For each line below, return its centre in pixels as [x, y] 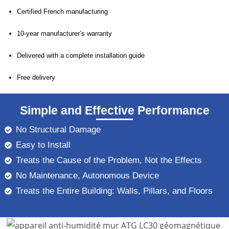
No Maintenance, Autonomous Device [88, 176]
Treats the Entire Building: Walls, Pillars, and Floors [114, 191]
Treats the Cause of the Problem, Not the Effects [109, 161]
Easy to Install [43, 145]
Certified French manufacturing [63, 11]
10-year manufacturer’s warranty [65, 33]
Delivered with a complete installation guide [81, 55]
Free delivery [36, 77]
